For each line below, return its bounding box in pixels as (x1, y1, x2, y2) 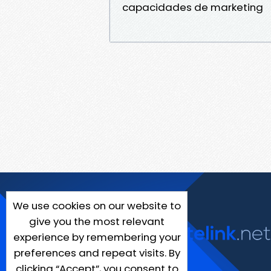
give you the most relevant (29, 214, 165, 229)
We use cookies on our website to (13, 198, 181, 213)
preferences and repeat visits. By (13, 246, 180, 260)
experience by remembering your (13, 230, 181, 244)
